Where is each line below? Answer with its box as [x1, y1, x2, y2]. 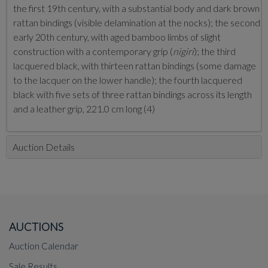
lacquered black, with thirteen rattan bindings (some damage [13, 60, 256, 71]
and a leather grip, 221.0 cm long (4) [13, 103, 155, 114]
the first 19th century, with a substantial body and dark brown [13, 2, 260, 14]
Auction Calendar [9, 240, 78, 251]
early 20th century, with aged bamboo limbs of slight [13, 31, 221, 42]
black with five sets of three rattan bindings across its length [13, 89, 252, 100]
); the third [194, 45, 236, 57]
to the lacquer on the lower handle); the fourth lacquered [13, 74, 242, 86]
